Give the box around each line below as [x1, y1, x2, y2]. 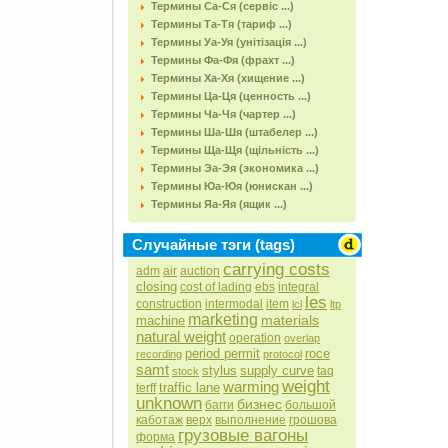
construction [136, 297, 202, 311]
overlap [284, 332, 320, 344]
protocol [263, 348, 302, 360]
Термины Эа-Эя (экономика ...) [151, 162, 319, 174]
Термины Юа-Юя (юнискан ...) [151, 180, 313, 192]
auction [180, 264, 220, 278]
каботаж [136, 413, 183, 427]
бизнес [237, 396, 282, 412]
